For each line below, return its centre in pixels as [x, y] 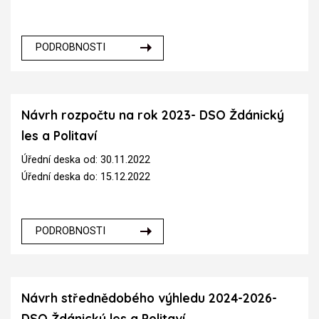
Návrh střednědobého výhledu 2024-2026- [149, 298]
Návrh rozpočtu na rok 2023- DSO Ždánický [153, 115]
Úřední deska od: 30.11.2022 [86, 160]
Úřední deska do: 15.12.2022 [86, 177]
